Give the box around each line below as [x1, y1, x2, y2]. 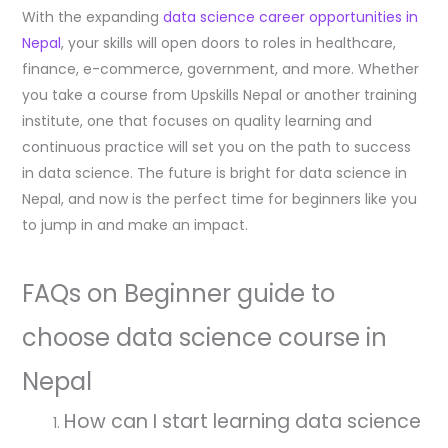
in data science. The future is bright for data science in [21, 162, 407, 183]
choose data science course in [21, 320, 387, 354]
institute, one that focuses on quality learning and [21, 110, 372, 131]
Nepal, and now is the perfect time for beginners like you [21, 188, 417, 209]
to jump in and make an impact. [21, 214, 248, 235]
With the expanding [21, 6, 163, 27]
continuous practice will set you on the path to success [21, 136, 411, 157]
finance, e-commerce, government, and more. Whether [21, 58, 419, 79]
